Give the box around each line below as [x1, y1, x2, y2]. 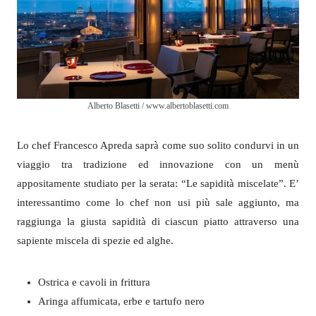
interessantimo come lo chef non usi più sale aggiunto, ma [17, 196, 299, 208]
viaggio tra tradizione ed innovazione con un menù [17, 158, 299, 170]
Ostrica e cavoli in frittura [38, 276, 150, 288]
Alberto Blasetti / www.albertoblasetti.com [87, 100, 229, 111]
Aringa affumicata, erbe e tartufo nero [38, 295, 205, 307]
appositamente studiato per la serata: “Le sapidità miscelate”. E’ [17, 177, 299, 189]
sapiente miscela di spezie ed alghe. [17, 234, 174, 246]
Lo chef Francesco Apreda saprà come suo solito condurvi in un [17, 139, 299, 151]
